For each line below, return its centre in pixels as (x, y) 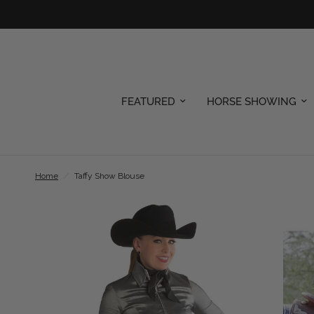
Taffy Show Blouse (109, 176)
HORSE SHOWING (251, 102)
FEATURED (148, 102)
